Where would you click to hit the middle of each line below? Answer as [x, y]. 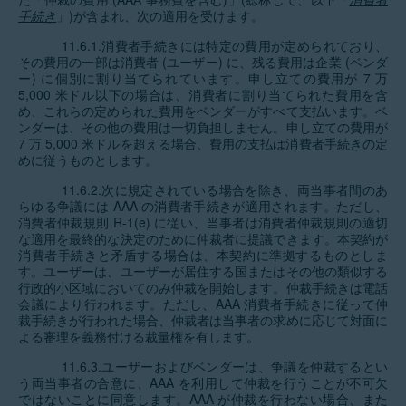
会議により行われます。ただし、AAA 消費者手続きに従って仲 [203, 304]
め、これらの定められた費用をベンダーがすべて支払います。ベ [203, 111]
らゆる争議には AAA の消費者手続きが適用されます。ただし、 [203, 206]
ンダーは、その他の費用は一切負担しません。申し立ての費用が [203, 127]
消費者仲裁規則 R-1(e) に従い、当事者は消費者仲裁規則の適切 [203, 222]
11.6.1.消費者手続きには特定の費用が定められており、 [225, 45]
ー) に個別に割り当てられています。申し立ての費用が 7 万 [203, 78]
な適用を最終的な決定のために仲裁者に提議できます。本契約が [203, 238]
